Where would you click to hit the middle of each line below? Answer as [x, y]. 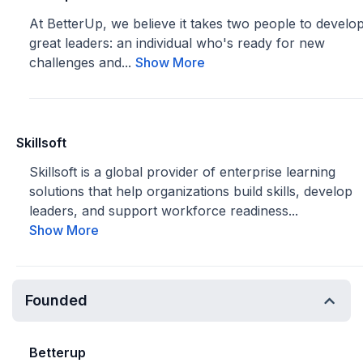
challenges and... [82, 62]
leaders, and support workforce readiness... [164, 211]
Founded [56, 300]
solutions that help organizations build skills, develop [191, 191]
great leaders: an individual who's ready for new [177, 43]
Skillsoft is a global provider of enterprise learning [182, 172]
